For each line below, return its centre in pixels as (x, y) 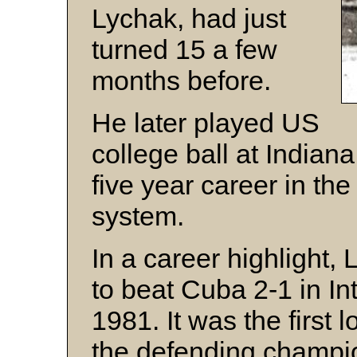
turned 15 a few (184, 49)
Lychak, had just (189, 18)
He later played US (206, 123)
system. (141, 216)
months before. (181, 80)
